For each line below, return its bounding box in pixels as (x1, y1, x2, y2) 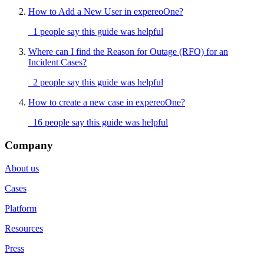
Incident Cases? (28, 57, 87, 68)
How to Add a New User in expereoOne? (28, 6, 183, 17)
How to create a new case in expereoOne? (28, 97, 185, 108)
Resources (5, 223, 43, 233)
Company (5, 138, 53, 151)
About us (5, 163, 39, 173)
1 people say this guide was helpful (28, 27, 163, 37)
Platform (5, 203, 37, 213)
